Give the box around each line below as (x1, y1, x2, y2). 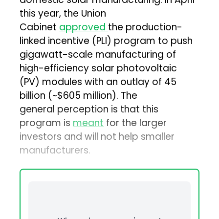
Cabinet (20, 21, 60, 34)
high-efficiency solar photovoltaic (20, 62, 177, 75)
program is (20, 116, 73, 130)
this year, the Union (20, 7, 107, 21)
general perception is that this (20, 103, 159, 116)
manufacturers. (20, 144, 91, 157)
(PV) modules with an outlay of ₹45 (20, 75, 177, 89)
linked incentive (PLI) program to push (20, 34, 193, 48)
